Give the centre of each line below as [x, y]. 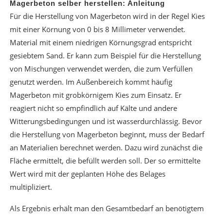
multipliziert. [31, 187]
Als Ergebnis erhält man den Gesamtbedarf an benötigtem [107, 208]
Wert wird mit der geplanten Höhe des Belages [88, 174]
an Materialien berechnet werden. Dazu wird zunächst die [106, 147]
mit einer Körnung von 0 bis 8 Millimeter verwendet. [98, 29]
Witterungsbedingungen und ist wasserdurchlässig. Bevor [106, 121]
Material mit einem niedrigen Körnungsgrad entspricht [101, 42]
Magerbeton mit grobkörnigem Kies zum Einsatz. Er [96, 95]
